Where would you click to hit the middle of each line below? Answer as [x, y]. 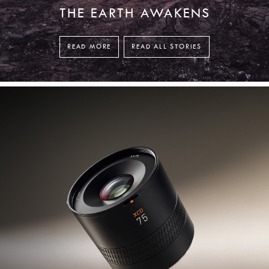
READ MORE [89, 47]
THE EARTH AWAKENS [134, 14]
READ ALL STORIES [167, 47]
